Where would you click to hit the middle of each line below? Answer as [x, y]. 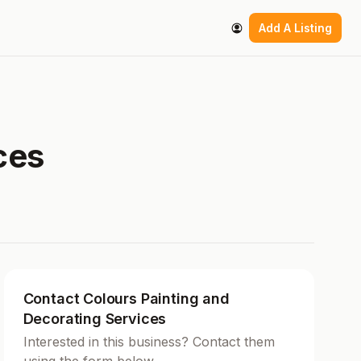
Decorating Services [95, 319]
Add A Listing [295, 28]
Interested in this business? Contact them [149, 342]
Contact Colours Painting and [126, 299]
